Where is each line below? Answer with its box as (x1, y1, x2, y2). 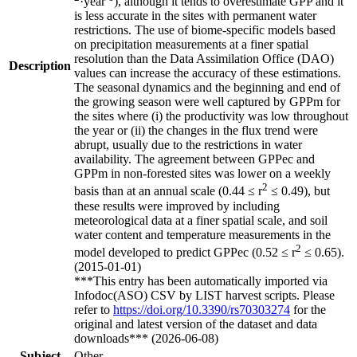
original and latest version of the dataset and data (74, 317, 317, 331)
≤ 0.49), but (268, 184, 330, 198)
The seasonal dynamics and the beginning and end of (74, 80, 340, 95)
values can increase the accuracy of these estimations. (74, 66, 341, 80)
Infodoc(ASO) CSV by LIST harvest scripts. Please (74, 288, 335, 302)
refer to (74, 303, 113, 316)
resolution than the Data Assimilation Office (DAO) (74, 52, 334, 66)
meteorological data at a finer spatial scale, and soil (74, 213, 328, 227)
